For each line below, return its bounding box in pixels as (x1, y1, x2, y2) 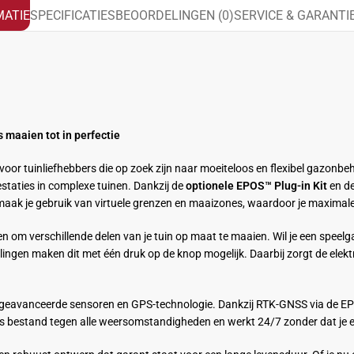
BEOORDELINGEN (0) (115, 7, 234, 23)
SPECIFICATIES (30, 7, 115, 23)
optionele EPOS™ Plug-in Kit (186, 179, 327, 192)
